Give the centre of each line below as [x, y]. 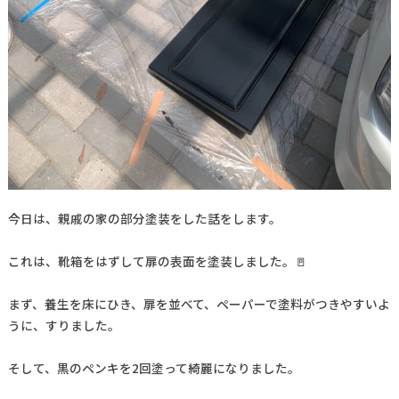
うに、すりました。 [64, 326]
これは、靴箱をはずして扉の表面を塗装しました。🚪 [157, 261]
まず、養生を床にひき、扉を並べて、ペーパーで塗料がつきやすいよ [199, 304]
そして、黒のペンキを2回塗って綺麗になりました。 [154, 368]
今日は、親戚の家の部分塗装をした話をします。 [144, 219]
